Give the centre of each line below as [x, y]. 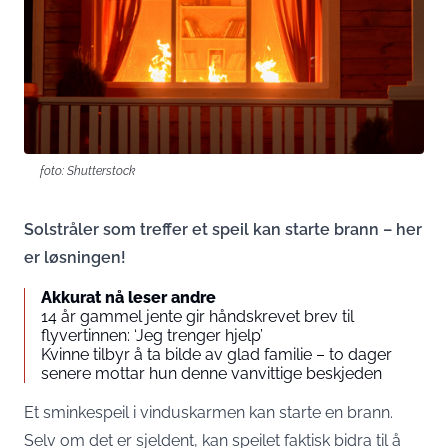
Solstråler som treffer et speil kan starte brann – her [223, 230]
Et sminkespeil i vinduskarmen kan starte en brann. [208, 413]
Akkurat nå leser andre [128, 298]
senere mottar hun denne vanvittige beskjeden [211, 374]
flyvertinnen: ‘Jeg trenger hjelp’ [152, 336]
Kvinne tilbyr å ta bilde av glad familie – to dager [216, 355]
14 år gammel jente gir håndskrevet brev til [197, 317]
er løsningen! [75, 258]
